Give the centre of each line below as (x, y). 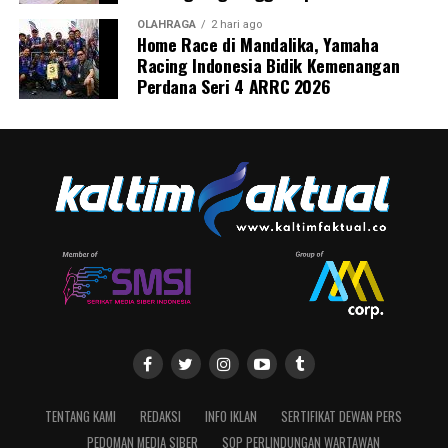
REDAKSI (161, 417)
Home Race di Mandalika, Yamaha (257, 44)
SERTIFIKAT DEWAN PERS (342, 417)
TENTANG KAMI (81, 417)
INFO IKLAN (231, 417)
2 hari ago (236, 25)
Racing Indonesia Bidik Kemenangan (268, 65)
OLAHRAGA (166, 25)
